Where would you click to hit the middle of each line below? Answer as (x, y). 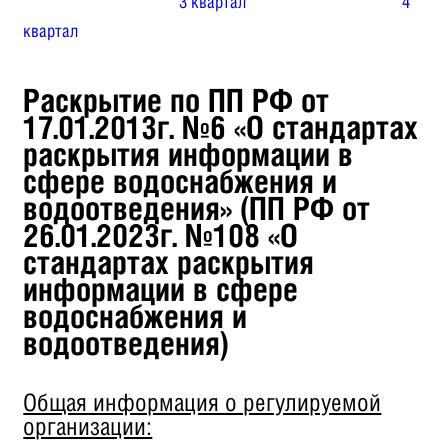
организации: (88, 425)
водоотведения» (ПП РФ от (197, 207)
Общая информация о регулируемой (202, 401)
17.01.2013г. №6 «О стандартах (221, 126)
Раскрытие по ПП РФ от (176, 99)
